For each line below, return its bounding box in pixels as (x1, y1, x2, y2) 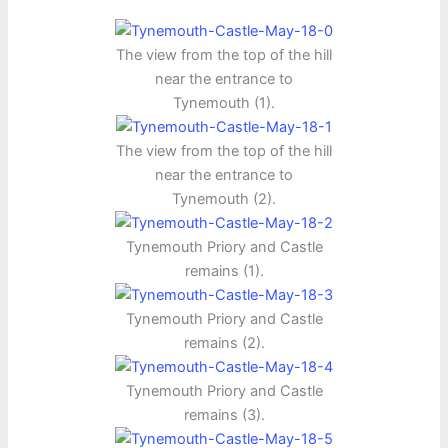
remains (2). (183, 334, 265, 353)
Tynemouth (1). (173, 94, 275, 113)
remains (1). (184, 262, 264, 281)
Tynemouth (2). (172, 190, 276, 209)
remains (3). (183, 406, 265, 425)
